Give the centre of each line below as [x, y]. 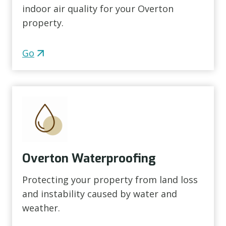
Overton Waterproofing [89, 159]
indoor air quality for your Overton [98, 9]
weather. [41, 208]
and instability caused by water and [100, 194]
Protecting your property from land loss [110, 180]
